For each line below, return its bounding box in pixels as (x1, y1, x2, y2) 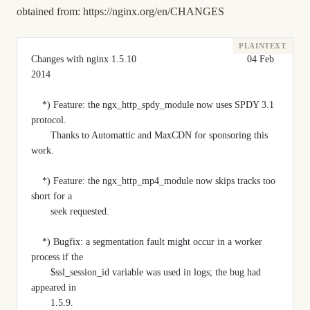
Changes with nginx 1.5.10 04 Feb (31, 54, 274, 64)
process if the (31, 252, 83, 262)
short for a (31, 191, 72, 201)
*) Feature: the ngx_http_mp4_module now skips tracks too (31, 176, 42, 186)
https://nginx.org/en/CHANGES (83, 6, 224, 17)
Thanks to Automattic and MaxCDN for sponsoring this (31, 130, 51, 140)
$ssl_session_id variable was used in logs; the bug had (31, 267, 51, 277)
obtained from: (17, 6, 83, 17)
